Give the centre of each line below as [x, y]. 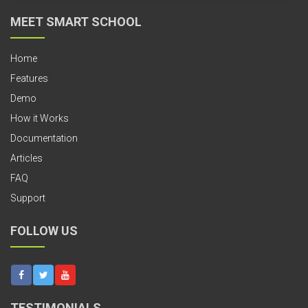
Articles [26, 158]
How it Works [40, 119]
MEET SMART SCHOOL [76, 22]
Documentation [44, 139]
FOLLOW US [44, 231]
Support [28, 198]
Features [29, 79]
